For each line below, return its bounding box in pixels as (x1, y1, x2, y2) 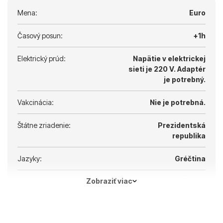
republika (172, 131, 206, 140)
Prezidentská (158, 121, 206, 129)
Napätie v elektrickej (133, 54, 206, 63)
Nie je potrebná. (150, 98, 206, 107)
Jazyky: (17, 154, 42, 163)
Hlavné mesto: (17, 177, 61, 186)
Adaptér (177, 65, 206, 73)
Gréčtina (175, 154, 206, 163)
